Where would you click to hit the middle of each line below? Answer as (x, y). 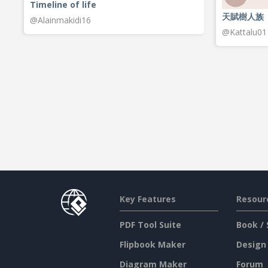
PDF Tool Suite (150, 225)
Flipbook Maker (152, 245)
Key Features (147, 199)
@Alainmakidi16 (60, 20)
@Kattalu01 (244, 32)
